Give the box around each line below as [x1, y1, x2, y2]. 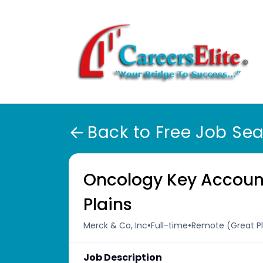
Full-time [151, 219, 188, 231]
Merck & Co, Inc [83, 219, 147, 231]
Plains [83, 193, 132, 216]
